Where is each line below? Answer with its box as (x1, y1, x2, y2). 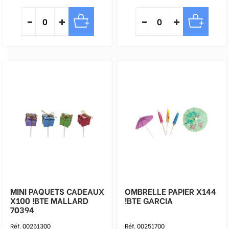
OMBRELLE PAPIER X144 (125, 185, 196, 197)
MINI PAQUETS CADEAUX (10, 185, 104, 197)
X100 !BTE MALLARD (10, 194, 88, 206)
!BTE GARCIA (143, 194, 173, 206)
